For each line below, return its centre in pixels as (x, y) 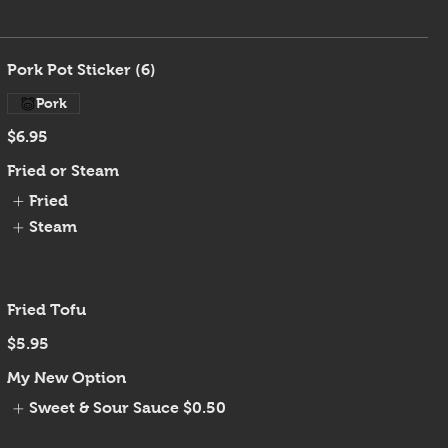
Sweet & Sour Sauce (104, 408)
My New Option (66, 378)
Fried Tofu (46, 310)
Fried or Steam (62, 170)
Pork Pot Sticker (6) (81, 69)
